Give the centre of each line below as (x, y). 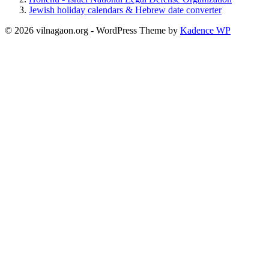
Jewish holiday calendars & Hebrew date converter (125, 10)
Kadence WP (205, 30)
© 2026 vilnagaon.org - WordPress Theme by (92, 30)
